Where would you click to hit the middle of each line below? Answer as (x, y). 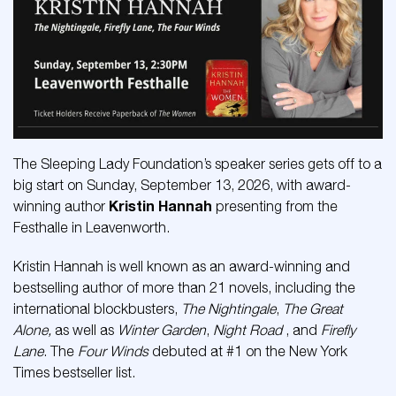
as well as (84, 330)
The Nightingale (228, 309)
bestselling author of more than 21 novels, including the (184, 288)
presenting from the (277, 206)
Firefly (338, 330)
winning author (61, 206)
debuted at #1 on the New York (248, 351)
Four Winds (113, 351)
